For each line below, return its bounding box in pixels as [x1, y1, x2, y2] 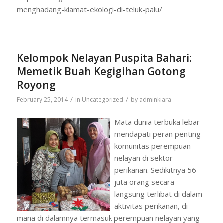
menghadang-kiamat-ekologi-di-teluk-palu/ [16, 4, 162, 14]
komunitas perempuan [114, 141, 191, 151]
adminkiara [139, 95, 171, 104]
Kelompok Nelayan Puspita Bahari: [16, 51, 192, 65]
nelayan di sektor [114, 153, 173, 163]
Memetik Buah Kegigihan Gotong [16, 64, 186, 79]
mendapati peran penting [114, 129, 201, 139]
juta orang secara [114, 177, 174, 187]
